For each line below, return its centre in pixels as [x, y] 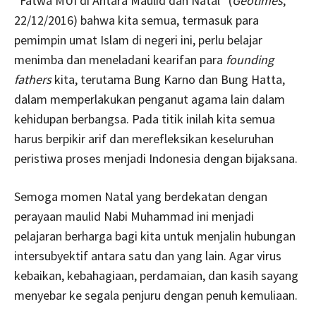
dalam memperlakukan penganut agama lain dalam [150, 99]
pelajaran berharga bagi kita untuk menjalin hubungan [155, 236]
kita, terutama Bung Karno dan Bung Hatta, [168, 79]
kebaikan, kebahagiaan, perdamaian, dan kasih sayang [156, 275]
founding [250, 59]
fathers [33, 79]
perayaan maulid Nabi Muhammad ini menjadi [134, 216]
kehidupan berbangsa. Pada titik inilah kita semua [145, 119]
